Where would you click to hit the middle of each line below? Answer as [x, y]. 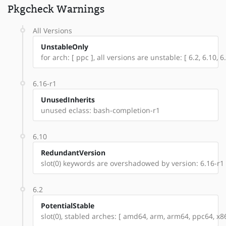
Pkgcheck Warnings [56, 9]
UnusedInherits [68, 99]
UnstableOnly [65, 46]
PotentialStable [68, 205]
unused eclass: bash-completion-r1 [100, 110]
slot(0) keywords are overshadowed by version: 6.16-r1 [132, 163]
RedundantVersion [73, 152]
